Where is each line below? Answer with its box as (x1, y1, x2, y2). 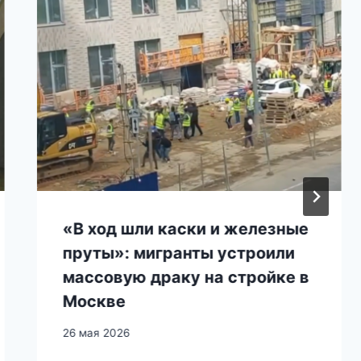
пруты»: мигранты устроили (62, 243, 295, 263)
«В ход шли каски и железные (62, 218, 309, 239)
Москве (62, 291, 126, 311)
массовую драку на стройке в (62, 267, 309, 287)
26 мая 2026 (62, 326, 130, 339)
